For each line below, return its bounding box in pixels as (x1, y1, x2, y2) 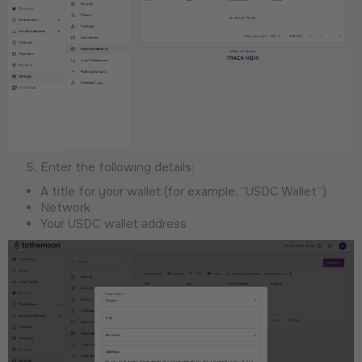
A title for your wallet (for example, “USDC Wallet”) (40, 183, 326, 200)
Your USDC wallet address (40, 216, 187, 233)
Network (40, 200, 90, 217)
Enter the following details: (40, 159, 194, 176)
